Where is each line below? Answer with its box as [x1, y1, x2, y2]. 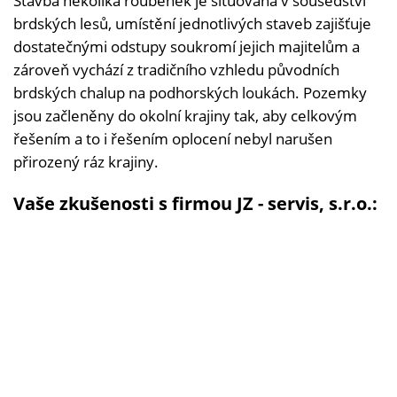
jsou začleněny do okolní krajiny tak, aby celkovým [13, 105, 357, 126]
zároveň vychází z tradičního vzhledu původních [13, 59, 339, 80]
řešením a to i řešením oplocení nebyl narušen [13, 128, 332, 149]
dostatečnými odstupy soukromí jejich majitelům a [13, 36, 360, 57]
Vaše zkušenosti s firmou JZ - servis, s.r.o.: [13, 191, 378, 215]
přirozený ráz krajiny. [13, 152, 159, 172]
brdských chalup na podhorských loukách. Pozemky [13, 82, 367, 103]
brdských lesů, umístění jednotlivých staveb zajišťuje [13, 13, 371, 34]
